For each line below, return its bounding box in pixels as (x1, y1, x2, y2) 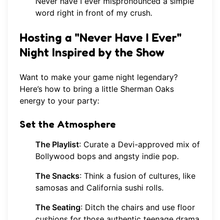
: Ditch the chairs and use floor (81, 202, 195, 213)
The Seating (35, 202, 81, 213)
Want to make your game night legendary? (20, 72, 178, 82)
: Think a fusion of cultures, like (80, 171, 195, 181)
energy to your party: (20, 96, 99, 106)
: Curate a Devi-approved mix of (79, 139, 200, 150)
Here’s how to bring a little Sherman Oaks (20, 84, 174, 94)
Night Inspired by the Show (20, 45, 165, 60)
